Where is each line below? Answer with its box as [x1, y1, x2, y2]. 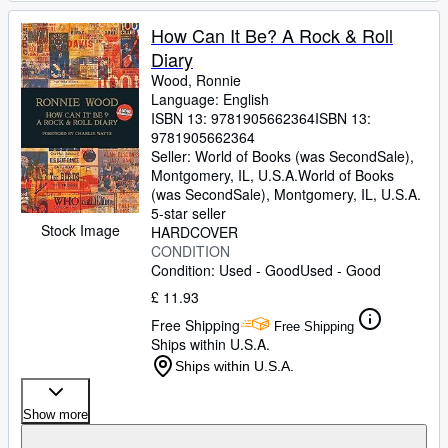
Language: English [151, 89, 269, 109]
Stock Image [40, 220, 120, 241]
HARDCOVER [151, 222, 238, 242]
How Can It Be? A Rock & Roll [151, 22, 393, 48]
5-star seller [151, 203, 226, 223]
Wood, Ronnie [151, 70, 241, 90]
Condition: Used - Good [151, 260, 300, 280]
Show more [23, 407, 88, 422]
